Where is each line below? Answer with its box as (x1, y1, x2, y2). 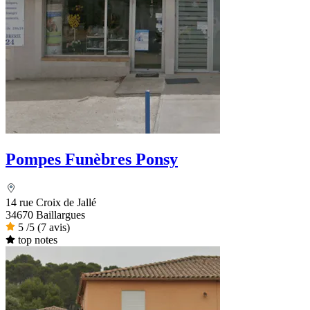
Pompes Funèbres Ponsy (6, 149, 178, 168)
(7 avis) (37, 221, 70, 233)
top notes (17, 233, 57, 246)
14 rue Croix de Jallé (6, 196, 96, 208)
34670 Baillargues (6, 208, 85, 221)
